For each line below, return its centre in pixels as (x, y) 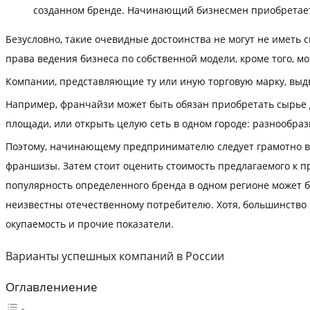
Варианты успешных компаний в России (115, 256)
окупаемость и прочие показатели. (90, 224)
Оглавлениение (52, 286)
